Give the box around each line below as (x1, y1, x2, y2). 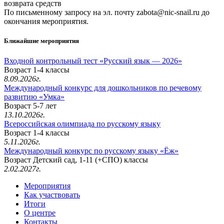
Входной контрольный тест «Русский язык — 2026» (4, 56, 182, 65)
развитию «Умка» (4, 92, 64, 101)
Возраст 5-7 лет (4, 101, 56, 110)
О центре (24, 208, 55, 217)
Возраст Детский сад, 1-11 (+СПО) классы (4, 155, 148, 164)
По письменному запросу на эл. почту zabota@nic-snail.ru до (4, 8, 209, 17)
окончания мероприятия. (4, 17, 88, 26)
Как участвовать (24, 190, 80, 199)
